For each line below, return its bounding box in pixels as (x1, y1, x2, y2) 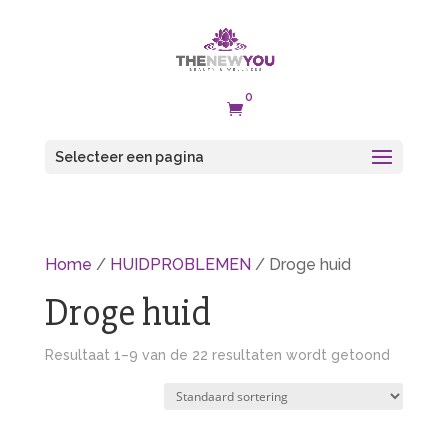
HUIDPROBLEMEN (109, 255, 251, 274)
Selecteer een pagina (54, 149, 204, 165)
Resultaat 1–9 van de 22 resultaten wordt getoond (44, 347, 390, 363)
